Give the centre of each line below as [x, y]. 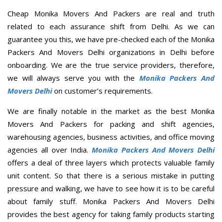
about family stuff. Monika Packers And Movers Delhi [111, 201]
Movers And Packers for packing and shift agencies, [111, 124]
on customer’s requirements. [102, 90]
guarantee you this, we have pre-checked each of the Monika [111, 39]
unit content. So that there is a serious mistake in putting [111, 175]
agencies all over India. [50, 149]
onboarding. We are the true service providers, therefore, [111, 65]
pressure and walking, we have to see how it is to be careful [111, 188]
